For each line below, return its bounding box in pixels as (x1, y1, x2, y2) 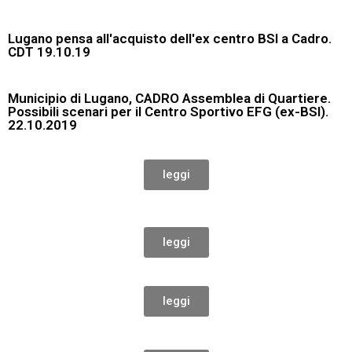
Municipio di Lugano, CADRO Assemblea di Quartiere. (8, 90, 331, 107)
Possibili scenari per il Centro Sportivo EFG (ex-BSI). (8, 104, 328, 120)
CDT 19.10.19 (8, 44, 90, 60)
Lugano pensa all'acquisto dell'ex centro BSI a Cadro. (8, 31, 332, 47)
